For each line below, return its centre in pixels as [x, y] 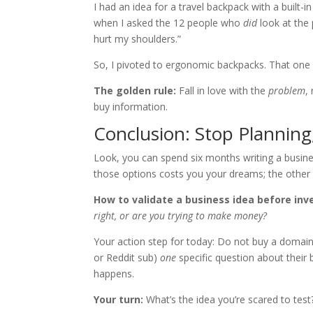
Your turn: [119, 300]
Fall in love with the [223, 91]
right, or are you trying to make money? [181, 216]
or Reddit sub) [127, 258]
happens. [114, 274]
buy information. [131, 107]
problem [287, 91]
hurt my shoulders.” [138, 39]
